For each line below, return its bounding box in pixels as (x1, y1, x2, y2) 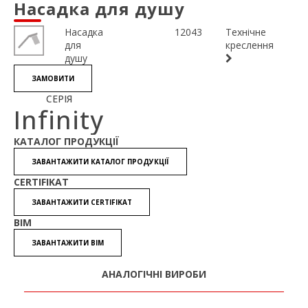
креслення (225, 38, 274, 52)
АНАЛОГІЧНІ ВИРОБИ (102, 267, 206, 280)
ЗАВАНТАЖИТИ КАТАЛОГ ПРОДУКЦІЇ (32, 157, 169, 166)
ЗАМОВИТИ (32, 74, 74, 83)
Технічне (225, 25, 266, 38)
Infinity (14, 103, 104, 137)
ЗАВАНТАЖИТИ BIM (32, 238, 104, 247)
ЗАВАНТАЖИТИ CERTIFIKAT (32, 197, 132, 207)
